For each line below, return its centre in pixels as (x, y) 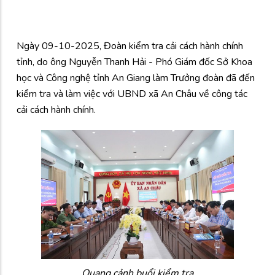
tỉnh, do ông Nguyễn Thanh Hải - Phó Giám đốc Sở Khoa (134, 62)
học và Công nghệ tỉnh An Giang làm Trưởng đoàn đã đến (136, 78)
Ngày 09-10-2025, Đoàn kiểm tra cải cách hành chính (130, 46)
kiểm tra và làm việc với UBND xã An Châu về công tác (132, 94)
